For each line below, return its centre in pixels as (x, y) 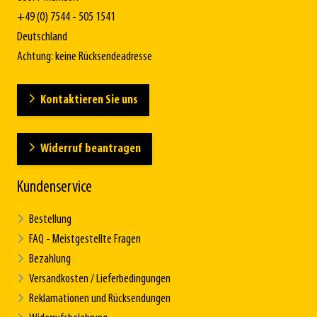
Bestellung (50, 219)
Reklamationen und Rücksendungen (100, 299)
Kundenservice (54, 187)
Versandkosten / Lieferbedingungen (100, 279)
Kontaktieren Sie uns (89, 100)
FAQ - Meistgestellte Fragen (85, 239)
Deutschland (42, 37)
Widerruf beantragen (91, 149)
